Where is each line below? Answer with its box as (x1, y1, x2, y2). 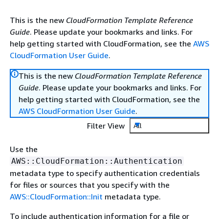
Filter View (87, 121, 125, 131)
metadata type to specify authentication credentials (10, 168, 200, 178)
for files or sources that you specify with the (10, 180, 170, 190)
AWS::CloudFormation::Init (10, 192, 103, 201)
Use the (10, 144, 38, 154)
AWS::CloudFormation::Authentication (11, 156, 182, 166)
